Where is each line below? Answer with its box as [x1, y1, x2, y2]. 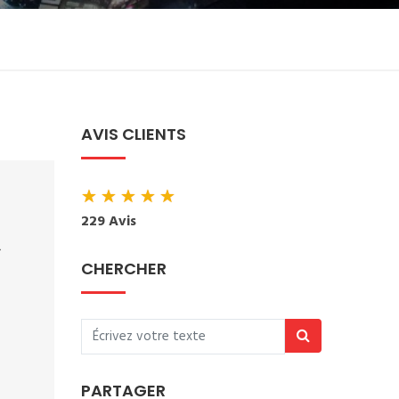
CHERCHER [81, 257, 167, 280]
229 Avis [81, 210, 136, 233]
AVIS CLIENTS [81, 123, 186, 145]
